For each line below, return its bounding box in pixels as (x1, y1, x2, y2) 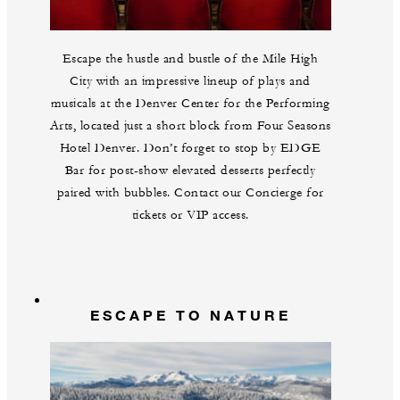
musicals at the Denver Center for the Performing (50, 96, 330, 112)
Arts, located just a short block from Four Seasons (49, 118, 331, 135)
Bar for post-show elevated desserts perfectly (64, 162, 316, 179)
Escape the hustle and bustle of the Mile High (62, 51, 319, 68)
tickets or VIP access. (131, 207, 249, 224)
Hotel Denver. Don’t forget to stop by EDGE (59, 140, 321, 157)
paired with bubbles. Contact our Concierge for (56, 185, 324, 202)
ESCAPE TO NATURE (89, 306, 291, 324)
